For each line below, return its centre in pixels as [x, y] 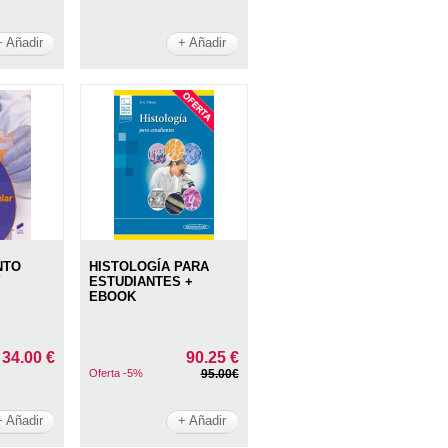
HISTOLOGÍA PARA [149, 266]
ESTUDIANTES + [141, 281]
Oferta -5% [116, 372]
